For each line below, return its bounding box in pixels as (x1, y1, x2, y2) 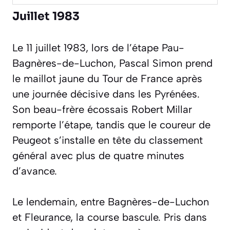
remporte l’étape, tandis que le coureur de (12, 119, 210, 131)
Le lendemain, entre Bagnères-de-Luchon (12, 196, 209, 208)
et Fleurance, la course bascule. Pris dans (12, 211, 207, 224)
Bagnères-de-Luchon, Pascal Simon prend (12, 57, 213, 70)
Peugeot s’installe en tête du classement (12, 134, 203, 147)
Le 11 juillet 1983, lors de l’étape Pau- (12, 42, 184, 54)
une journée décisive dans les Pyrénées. (12, 88, 200, 101)
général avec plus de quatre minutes (12, 149, 184, 162)
